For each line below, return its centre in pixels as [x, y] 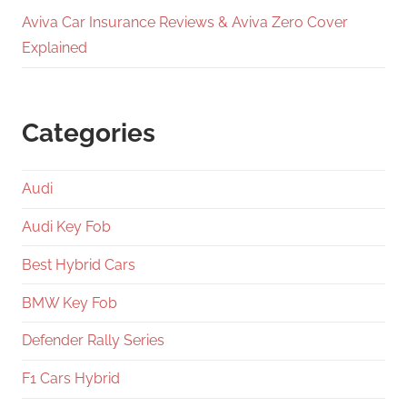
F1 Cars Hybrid [71, 379]
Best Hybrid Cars [79, 264]
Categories [89, 133]
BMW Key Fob [69, 303]
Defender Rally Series [93, 341]
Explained [55, 48]
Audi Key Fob [66, 227]
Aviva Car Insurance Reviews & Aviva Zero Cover [185, 23]
